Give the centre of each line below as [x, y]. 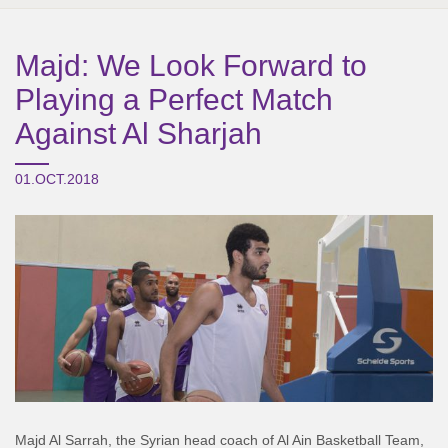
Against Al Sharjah [138, 133]
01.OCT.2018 [57, 179]
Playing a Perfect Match [174, 99]
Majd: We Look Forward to [191, 65]
